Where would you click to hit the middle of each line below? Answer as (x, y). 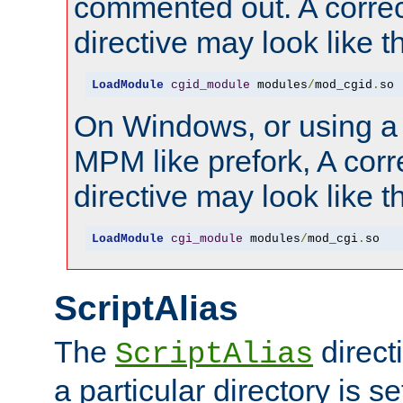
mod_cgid (343, 85)
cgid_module (210, 85)
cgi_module (206, 238)
